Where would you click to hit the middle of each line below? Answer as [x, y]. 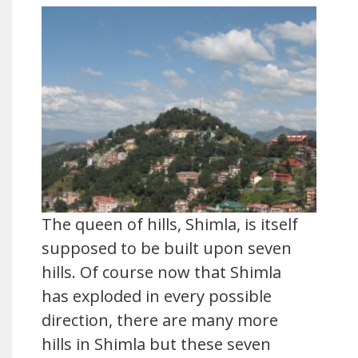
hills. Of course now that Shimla [161, 272]
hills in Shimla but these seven [156, 344]
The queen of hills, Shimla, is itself [170, 224]
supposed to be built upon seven [167, 248]
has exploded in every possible [157, 296]
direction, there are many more [160, 320]
